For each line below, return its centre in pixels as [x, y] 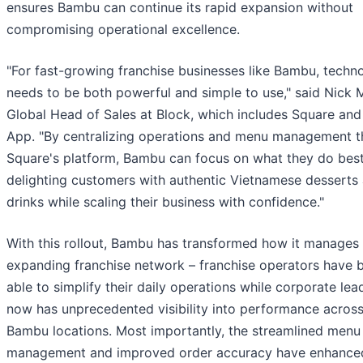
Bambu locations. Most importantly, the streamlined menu [184, 330]
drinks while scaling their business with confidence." [165, 201]
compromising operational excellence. [123, 29]
